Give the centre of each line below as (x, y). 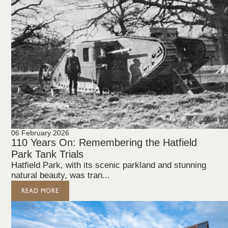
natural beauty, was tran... (61, 175)
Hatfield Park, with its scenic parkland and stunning (109, 165)
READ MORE (40, 191)
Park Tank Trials (48, 154)
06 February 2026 (40, 133)
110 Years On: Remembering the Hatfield (104, 142)
